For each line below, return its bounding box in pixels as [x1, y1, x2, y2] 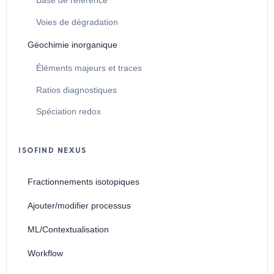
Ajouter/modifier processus [27, 200, 131, 210]
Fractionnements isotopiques [27, 176, 139, 187]
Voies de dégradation [35, 18, 118, 28]
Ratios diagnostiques [35, 85, 117, 95]
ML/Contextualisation [27, 224, 109, 234]
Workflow [27, 248, 63, 258]
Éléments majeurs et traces [35, 63, 142, 73]
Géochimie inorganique [27, 40, 117, 50]
